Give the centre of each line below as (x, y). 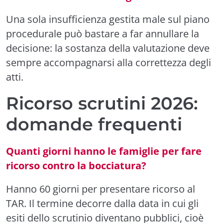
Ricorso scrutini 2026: (102, 103)
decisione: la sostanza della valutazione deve (108, 48)
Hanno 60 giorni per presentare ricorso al (101, 189)
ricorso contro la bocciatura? (76, 166)
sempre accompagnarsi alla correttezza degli (109, 62)
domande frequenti (94, 124)
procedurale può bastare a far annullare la (103, 34)
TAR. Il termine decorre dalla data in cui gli (102, 203)
